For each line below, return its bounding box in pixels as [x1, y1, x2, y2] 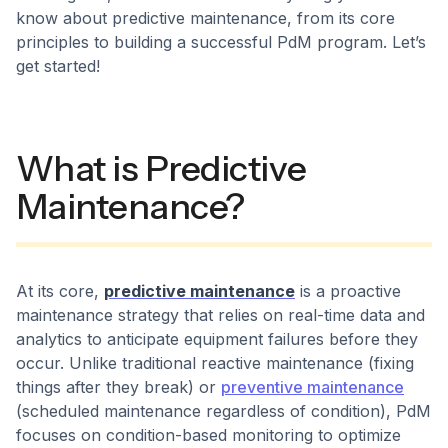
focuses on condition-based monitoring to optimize [16, 425, 401, 445]
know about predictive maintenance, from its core [16, 8, 395, 28]
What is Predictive [16, 147, 307, 190]
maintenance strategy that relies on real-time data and [16, 305, 425, 325]
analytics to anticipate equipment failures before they [16, 329, 418, 349]
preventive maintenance [221, 377, 404, 397]
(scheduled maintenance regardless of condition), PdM [16, 401, 431, 421]
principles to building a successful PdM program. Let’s [16, 32, 426, 52]
